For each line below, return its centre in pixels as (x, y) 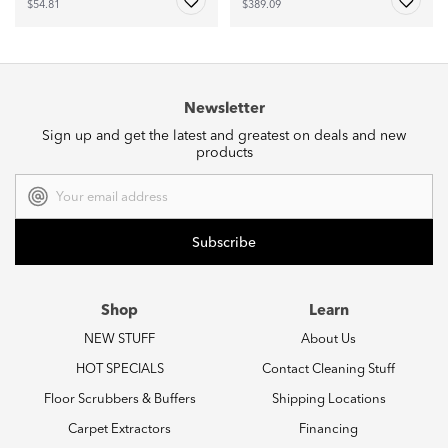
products (224, 153)
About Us (328, 340)
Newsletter (224, 110)
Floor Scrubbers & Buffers (119, 400)
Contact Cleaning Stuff (328, 370)
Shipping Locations (328, 400)
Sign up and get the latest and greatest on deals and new (224, 136)
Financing (328, 430)
